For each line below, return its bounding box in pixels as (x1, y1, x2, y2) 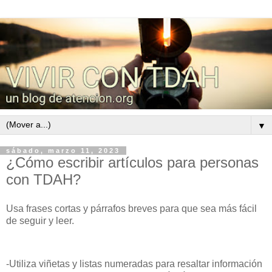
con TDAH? (6, 171, 81, 188)
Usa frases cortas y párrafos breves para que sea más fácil (6, 203, 257, 214)
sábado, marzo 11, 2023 (6, 147, 120, 155)
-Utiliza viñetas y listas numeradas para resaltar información (6, 259, 262, 270)
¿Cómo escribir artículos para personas (6, 154, 259, 171)
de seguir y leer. (6, 215, 74, 226)
